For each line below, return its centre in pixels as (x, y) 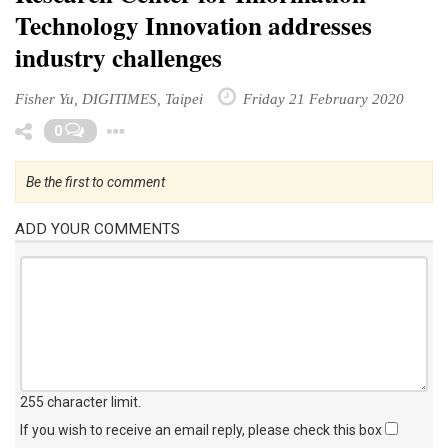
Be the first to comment (95, 181)
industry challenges (118, 57)
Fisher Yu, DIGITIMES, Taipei (109, 98)
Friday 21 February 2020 (321, 98)
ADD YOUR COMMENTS (97, 228)
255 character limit (79, 401)
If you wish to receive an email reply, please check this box (202, 429)
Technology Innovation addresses (193, 25)
